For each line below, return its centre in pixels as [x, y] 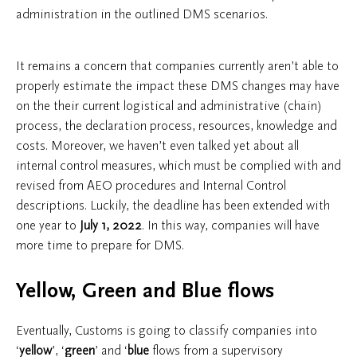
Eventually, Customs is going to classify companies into [167, 330]
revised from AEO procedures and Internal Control [151, 185]
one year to [48, 225]
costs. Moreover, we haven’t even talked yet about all [157, 145]
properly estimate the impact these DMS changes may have [178, 86]
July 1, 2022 [111, 225]
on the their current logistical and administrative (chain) [169, 106]
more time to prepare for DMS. [100, 245]
